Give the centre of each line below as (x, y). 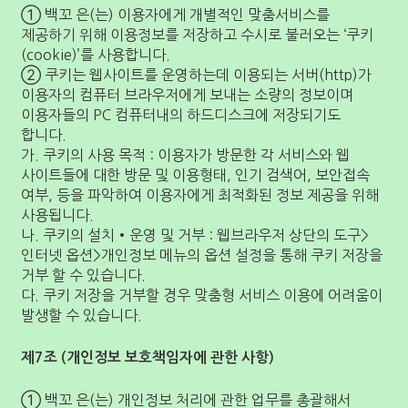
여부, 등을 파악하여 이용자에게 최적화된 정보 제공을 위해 (200, 195)
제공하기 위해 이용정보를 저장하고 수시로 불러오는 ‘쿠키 (197, 35)
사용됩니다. (57, 215)
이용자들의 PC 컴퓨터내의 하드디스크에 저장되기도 (181, 115)
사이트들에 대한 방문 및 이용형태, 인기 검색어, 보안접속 (195, 175)
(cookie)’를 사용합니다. (96, 55)
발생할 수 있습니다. (82, 315)
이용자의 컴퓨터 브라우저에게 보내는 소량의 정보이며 (187, 95)
